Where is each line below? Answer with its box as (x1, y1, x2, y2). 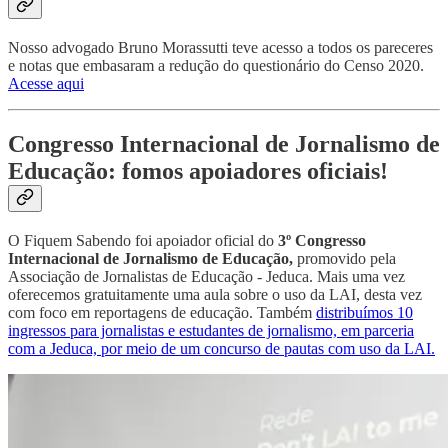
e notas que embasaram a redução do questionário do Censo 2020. (8, 57, 424, 75)
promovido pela (293, 249, 396, 267)
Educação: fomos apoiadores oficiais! (8, 157, 388, 184)
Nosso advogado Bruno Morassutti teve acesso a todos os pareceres (8, 39, 433, 57)
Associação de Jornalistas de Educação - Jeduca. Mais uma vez (8, 267, 405, 285)
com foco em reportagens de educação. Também (8, 303, 316, 321)
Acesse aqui (8, 75, 84, 93)
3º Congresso (274, 231, 366, 249)
